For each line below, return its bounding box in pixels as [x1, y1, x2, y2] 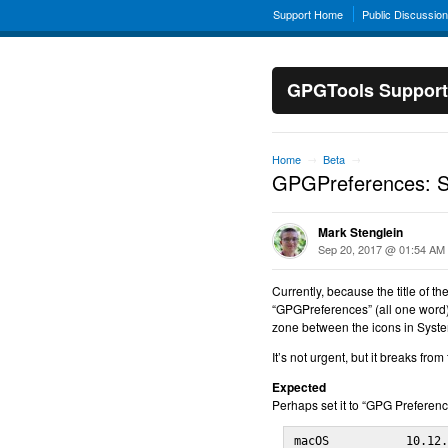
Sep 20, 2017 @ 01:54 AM [318, 241, 445, 257]
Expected [272, 378, 326, 396]
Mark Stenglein [318, 223, 403, 241]
